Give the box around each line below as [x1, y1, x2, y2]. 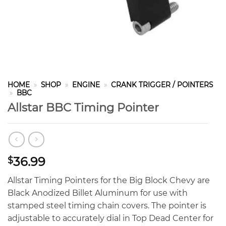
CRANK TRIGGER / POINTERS [111, 81, 213, 89]
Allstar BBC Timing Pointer [8, 100, 159, 115]
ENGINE [72, 81, 100, 89]
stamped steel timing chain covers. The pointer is [8, 200, 206, 210]
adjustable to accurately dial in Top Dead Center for [8, 213, 213, 223]
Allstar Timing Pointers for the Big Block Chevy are [8, 175, 210, 185]
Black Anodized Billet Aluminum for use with [8, 188, 188, 198]
